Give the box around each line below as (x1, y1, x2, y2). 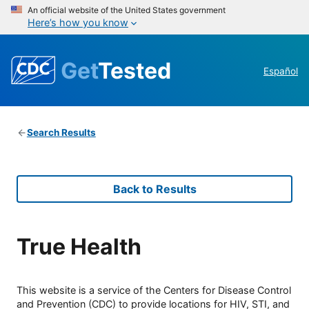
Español (263, 66, 298, 77)
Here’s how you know (28, 17, 128, 28)
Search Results (26, 127, 96, 139)
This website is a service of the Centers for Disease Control (17, 284, 291, 297)
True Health (17, 232, 141, 260)
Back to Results (112, 182, 197, 197)
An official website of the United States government (28, 5, 226, 15)
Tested (98, 57, 171, 84)
